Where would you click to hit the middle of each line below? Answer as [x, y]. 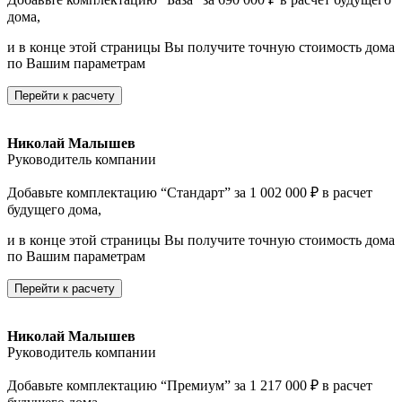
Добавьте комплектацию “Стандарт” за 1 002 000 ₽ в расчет [190, 193]
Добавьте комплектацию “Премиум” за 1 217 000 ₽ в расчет [190, 386]
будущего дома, [54, 210]
